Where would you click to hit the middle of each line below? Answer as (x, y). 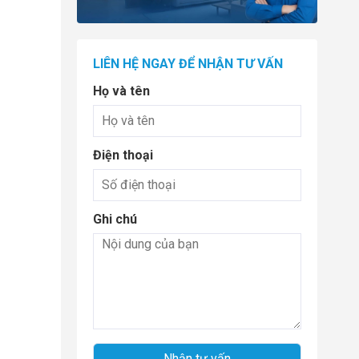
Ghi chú (115, 219)
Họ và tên (121, 91)
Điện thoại (123, 155)
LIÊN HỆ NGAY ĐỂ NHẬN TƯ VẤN (188, 63)
